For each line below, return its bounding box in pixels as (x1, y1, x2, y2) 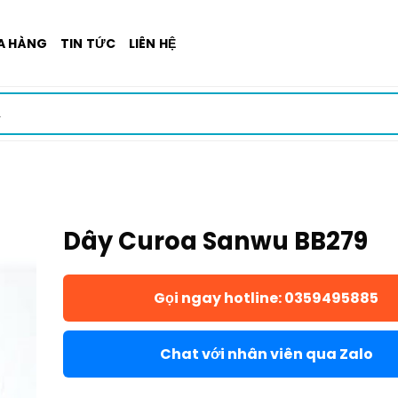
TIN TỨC (60, 34, 116, 52)
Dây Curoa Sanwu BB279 (62, 224, 368, 259)
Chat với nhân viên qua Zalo (159, 344, 373, 364)
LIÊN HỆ (128, 34, 177, 52)
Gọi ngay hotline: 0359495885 (154, 288, 379, 308)
